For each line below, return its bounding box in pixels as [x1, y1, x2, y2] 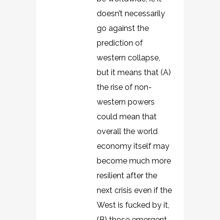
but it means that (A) [97, 68, 171, 77]
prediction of [97, 38, 143, 48]
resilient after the [97, 171, 157, 180]
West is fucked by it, [97, 200, 169, 210]
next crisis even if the [97, 186, 172, 195]
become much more [97, 156, 171, 165]
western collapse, [97, 53, 160, 62]
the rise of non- [97, 82, 152, 92]
